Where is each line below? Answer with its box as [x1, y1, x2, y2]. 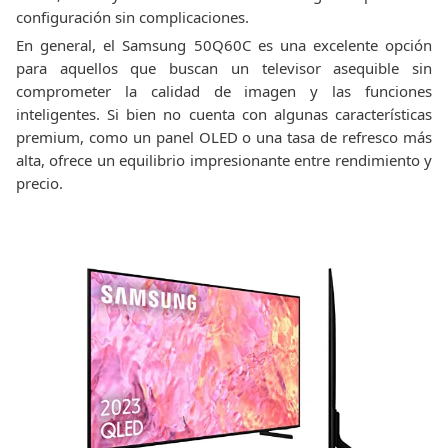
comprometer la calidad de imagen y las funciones [16, 81, 432, 101]
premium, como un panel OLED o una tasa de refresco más [16, 127, 432, 147]
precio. [16, 173, 63, 193]
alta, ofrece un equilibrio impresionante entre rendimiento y [16, 150, 432, 170]
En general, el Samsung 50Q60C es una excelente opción [16, 35, 432, 55]
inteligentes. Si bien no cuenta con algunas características [16, 104, 432, 124]
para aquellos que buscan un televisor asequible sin [16, 58, 432, 78]
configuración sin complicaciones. [16, 7, 249, 27]
